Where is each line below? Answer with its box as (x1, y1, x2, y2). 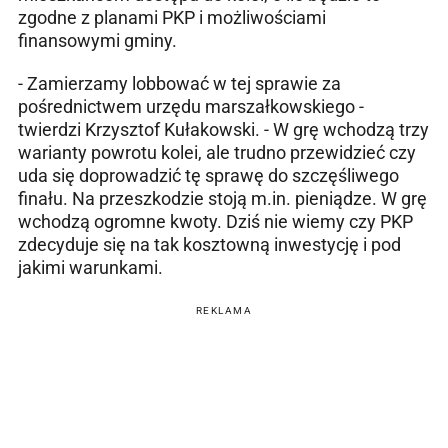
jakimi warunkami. (18, 257, 163, 279)
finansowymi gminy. (18, 30, 181, 52)
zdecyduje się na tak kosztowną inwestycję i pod (18, 234, 401, 256)
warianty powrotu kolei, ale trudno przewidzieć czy (18, 142, 416, 164)
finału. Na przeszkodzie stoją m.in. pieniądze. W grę (18, 188, 427, 210)
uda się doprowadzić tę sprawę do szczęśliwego (18, 165, 399, 187)
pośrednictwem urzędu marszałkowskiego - (18, 96, 364, 118)
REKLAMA (195, 305, 253, 317)
